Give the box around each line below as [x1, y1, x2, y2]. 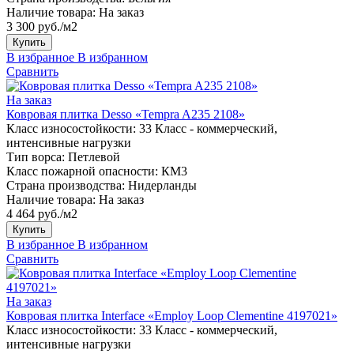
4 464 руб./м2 [6, 206, 77, 220]
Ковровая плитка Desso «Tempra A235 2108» [6, 107, 245, 121]
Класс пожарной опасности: [6, 164, 158, 178]
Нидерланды [128, 178, 197, 192]
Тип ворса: [6, 149, 65, 164]
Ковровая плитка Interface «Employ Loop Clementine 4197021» [6, 308, 337, 322]
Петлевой [68, 149, 120, 164]
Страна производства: [6, 178, 125, 192]
